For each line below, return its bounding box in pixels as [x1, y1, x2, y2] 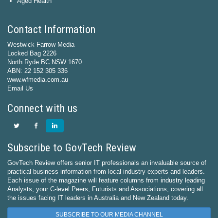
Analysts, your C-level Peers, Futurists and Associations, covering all [7, 185, 203, 193]
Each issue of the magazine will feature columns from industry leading [7, 176, 205, 184]
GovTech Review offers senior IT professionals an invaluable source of [7, 159, 206, 166]
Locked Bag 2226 [7, 49, 56, 57]
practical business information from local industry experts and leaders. [7, 167, 205, 175]
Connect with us [7, 102, 78, 114]
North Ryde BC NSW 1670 [7, 58, 82, 66]
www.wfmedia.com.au [7, 75, 68, 83]
